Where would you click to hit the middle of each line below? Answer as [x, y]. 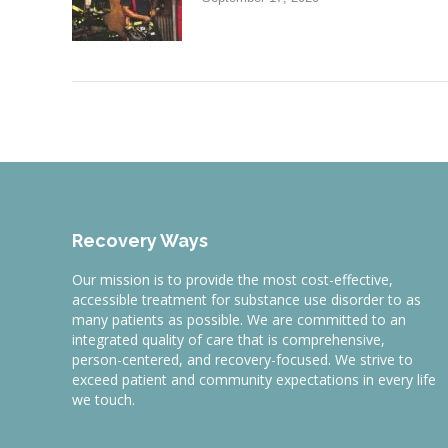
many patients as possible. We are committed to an [239, 319]
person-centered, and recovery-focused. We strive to [242, 359]
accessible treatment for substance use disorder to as [246, 299]
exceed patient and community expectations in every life [254, 379]
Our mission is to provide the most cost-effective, [232, 279]
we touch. [103, 399]
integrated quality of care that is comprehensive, [228, 339]
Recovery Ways [140, 240]
